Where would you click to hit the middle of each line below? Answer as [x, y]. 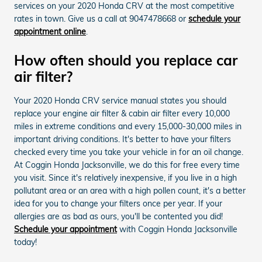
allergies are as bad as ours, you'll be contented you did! [118, 216]
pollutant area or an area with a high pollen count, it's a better [130, 190]
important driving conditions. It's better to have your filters [123, 139]
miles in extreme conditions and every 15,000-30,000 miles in [128, 126]
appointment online [50, 31]
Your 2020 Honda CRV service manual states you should [120, 100]
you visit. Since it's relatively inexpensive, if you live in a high [125, 177]
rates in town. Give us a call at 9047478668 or [101, 18]
